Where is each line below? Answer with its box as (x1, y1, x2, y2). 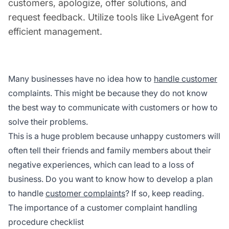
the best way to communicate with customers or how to (8, 102, 218, 112)
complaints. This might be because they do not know (8, 87, 208, 98)
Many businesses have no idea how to (8, 73, 154, 84)
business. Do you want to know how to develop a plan (8, 173, 213, 184)
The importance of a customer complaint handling (8, 202, 197, 213)
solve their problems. (8, 116, 88, 127)
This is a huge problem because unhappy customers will (8, 130, 220, 141)
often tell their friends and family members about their (8, 145, 211, 155)
